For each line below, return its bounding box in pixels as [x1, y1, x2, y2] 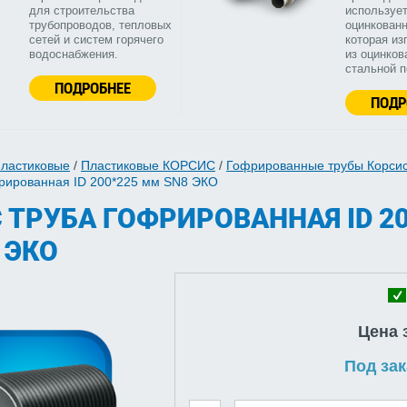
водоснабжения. [29, 47, 118, 62]
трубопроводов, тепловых [29, 18, 172, 33]
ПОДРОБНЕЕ [55, 77, 131, 99]
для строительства [29, 4, 134, 18]
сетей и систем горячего [29, 33, 164, 47]
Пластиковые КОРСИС [81, 158, 215, 174]
